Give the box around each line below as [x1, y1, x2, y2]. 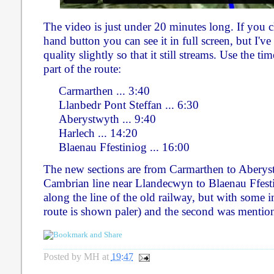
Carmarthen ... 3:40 [43, 84, 150, 97]
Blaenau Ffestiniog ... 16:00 [43, 140, 190, 154]
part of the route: [43, 62, 121, 75]
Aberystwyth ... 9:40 [43, 112, 156, 125]
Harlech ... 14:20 [43, 126, 138, 139]
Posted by [43, 251, 84, 262]
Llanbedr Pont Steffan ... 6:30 [43, 98, 199, 111]
